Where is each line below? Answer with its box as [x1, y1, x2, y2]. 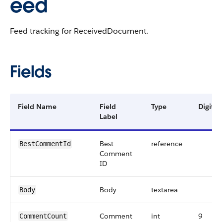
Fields [10, 61, 52, 82]
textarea [151, 185, 178, 194]
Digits [198, 102, 217, 111]
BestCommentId [19, 140, 71, 148]
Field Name [18, 102, 56, 111]
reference [151, 139, 182, 148]
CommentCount [19, 212, 67, 220]
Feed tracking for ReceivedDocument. [10, 26, 149, 36]
